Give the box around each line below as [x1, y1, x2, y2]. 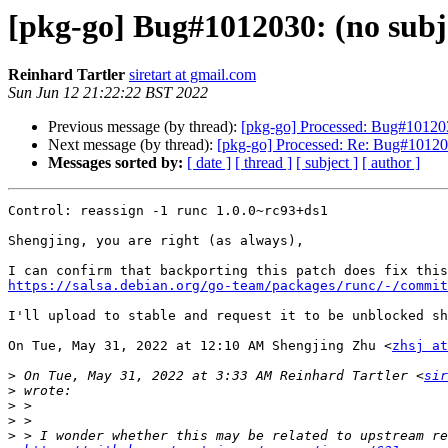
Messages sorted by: [48, 154, 183, 172]
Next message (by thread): [48, 136, 217, 154]
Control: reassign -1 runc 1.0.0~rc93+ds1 [8, 203, 328, 219]
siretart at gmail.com [129, 66, 256, 84]
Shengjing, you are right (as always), [8, 233, 304, 249]
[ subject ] [296, 154, 358, 172]
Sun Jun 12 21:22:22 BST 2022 [8, 84, 208, 102]
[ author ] [362, 154, 420, 172]
